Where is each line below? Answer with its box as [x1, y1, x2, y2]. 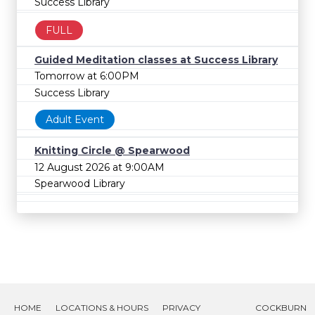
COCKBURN [255, 302, 307, 313]
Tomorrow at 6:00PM [34, 70, 139, 83]
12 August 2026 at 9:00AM [34, 160, 165, 174]
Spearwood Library [34, 177, 125, 191]
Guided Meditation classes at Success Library [34, 53, 278, 66]
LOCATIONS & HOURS [56, 302, 148, 313]
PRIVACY [162, 302, 200, 313]
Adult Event [46, 112, 104, 126]
